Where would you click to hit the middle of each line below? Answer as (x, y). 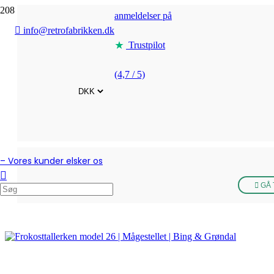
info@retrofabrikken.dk (68, 30)
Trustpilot (146, 45)
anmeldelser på (143, 16)
